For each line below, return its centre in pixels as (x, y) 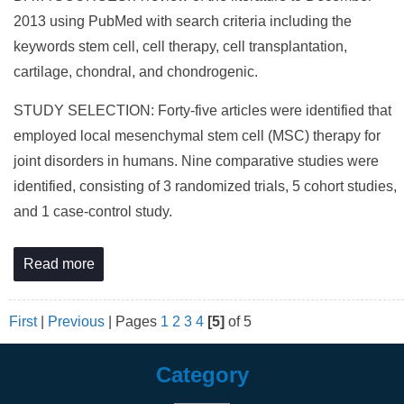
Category (202, 375)
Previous (76, 321)
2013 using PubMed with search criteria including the (183, 21)
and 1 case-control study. (93, 211)
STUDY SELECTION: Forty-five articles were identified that (202, 110)
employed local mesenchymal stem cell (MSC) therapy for (197, 136)
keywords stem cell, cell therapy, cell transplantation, (180, 46)
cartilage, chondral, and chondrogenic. (136, 72)
